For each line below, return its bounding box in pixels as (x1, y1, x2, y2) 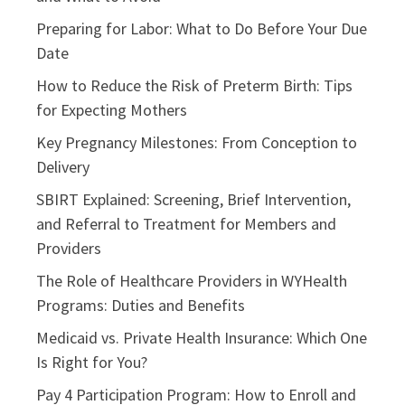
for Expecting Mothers (36, 99, 187, 120)
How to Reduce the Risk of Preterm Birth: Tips (36, 74, 353, 96)
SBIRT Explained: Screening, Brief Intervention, (36, 188, 351, 210)
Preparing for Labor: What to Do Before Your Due (36, 17, 367, 39)
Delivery (36, 155, 89, 177)
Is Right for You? (36, 351, 147, 372)
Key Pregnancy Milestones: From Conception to (36, 131, 357, 153)
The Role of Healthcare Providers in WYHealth (36, 269, 347, 291)
